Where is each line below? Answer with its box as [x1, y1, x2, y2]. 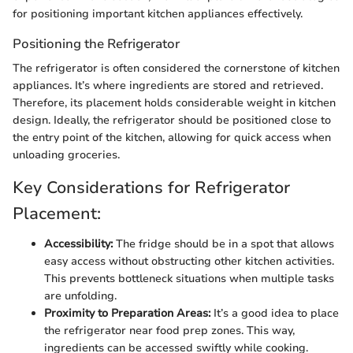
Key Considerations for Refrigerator [13, 176, 290, 199]
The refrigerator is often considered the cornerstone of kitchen [13, 61, 340, 76]
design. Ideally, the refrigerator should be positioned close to [13, 113, 331, 128]
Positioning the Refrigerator [13, 35, 180, 54]
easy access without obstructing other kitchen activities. [44, 253, 334, 269]
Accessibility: [44, 236, 113, 251]
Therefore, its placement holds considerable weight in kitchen [13, 95, 336, 111]
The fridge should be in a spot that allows [113, 236, 334, 251]
